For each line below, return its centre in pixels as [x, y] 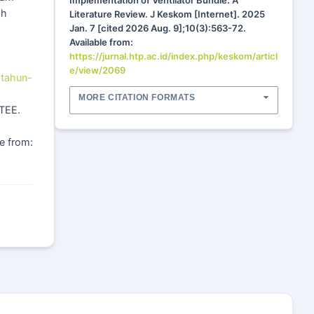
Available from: [101, 42]
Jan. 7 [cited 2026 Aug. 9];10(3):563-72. [158, 28]
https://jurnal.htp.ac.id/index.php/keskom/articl [173, 56]
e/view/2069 [97, 70]
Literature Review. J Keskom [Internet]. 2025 [167, 14]
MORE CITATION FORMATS [137, 97]
